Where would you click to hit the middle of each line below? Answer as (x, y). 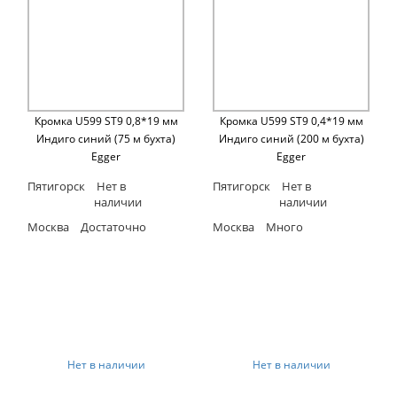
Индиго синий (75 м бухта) (106, 139)
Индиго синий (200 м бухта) (291, 139)
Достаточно (112, 227)
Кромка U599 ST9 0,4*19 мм (291, 121)
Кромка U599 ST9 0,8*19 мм (106, 121)
